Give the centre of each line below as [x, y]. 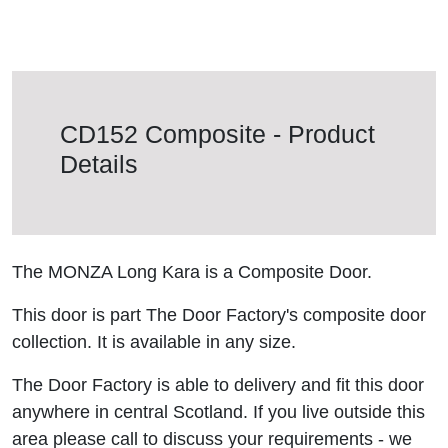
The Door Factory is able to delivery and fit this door [218, 385]
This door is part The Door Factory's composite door [219, 315]
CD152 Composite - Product [217, 134]
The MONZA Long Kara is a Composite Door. [192, 272]
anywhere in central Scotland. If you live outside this [218, 412]
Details [99, 164]
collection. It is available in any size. [154, 342]
